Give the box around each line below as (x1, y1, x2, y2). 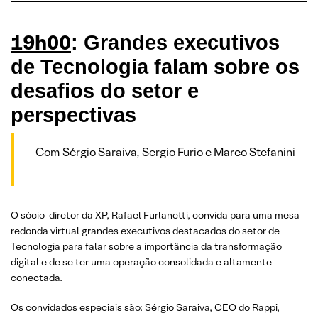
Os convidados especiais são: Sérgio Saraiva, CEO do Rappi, (11, 301, 280, 314)
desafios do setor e (11, 79, 199, 103)
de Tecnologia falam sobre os (11, 55, 300, 79)
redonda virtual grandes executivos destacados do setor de (11, 224, 280, 238)
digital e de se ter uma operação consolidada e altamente (11, 256, 272, 269)
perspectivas (11, 104, 136, 127)
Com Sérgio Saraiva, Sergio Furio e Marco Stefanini (35, 145, 295, 160)
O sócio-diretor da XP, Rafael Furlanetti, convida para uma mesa (11, 209, 300, 222)
